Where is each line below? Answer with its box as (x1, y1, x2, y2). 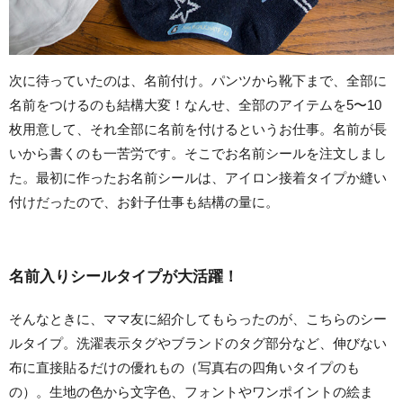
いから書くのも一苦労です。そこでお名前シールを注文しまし (9, 145, 387, 161)
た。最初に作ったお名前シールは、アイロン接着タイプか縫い (9, 169, 387, 185)
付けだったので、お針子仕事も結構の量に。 (9, 193, 279, 210)
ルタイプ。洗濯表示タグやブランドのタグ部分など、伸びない (9, 335, 387, 351)
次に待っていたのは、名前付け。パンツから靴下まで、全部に (9, 72, 387, 88)
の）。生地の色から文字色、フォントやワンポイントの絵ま (9, 383, 373, 399)
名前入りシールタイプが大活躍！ (9, 267, 238, 285)
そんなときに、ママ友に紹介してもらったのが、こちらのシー (9, 310, 387, 327)
